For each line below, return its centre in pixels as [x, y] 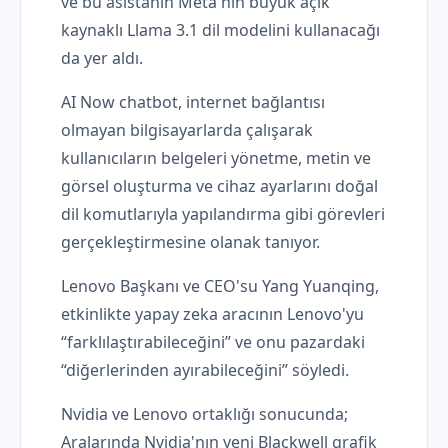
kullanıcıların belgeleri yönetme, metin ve [216, 158]
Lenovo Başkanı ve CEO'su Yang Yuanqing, [220, 286]
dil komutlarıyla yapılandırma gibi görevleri [223, 214]
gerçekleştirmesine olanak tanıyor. [190, 242]
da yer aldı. [102, 58]
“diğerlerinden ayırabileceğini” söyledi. [205, 370]
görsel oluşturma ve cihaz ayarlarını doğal [219, 186]
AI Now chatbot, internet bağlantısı [193, 102]
